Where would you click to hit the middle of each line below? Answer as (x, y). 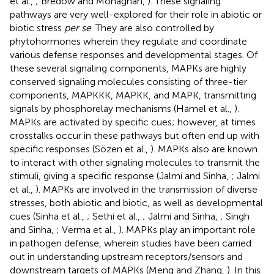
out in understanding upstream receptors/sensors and (126, 256)
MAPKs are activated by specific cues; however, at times (133, 122)
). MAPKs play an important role (187, 229)
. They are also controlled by (153, 28)
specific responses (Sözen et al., (80, 149)
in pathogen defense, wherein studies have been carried (131, 243)
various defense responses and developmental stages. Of (134, 54)
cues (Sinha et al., (48, 216)
